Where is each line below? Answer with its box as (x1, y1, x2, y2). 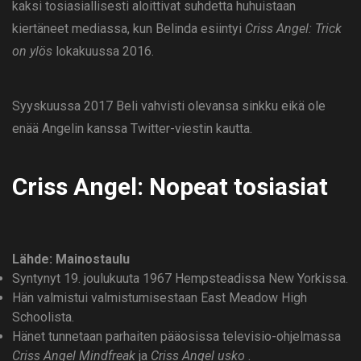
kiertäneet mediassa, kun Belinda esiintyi (12, 21, 245, 37)
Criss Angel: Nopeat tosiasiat (12, 172, 328, 201)
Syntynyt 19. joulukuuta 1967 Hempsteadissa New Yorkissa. (12, 271, 348, 287)
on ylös (12, 44, 52, 60)
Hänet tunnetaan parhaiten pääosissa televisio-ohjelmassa (12, 329, 341, 345)
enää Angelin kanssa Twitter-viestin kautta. (12, 121, 252, 137)
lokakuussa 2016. (52, 44, 154, 60)
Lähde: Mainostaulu (12, 251, 130, 268)
